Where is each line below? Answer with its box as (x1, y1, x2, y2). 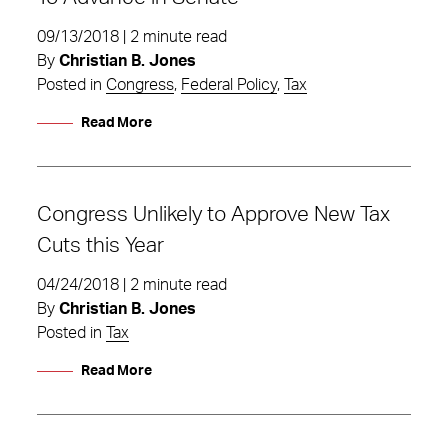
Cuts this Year (37, 235, 164, 256)
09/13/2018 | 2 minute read (37, 29, 227, 45)
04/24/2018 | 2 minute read (37, 277, 227, 293)
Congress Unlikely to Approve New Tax (37, 204, 390, 225)
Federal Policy (181, 77, 277, 93)
